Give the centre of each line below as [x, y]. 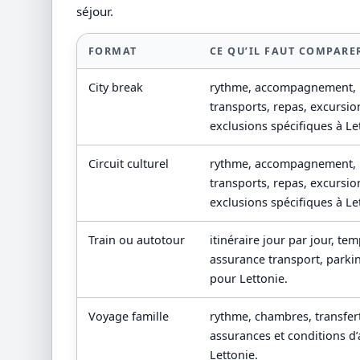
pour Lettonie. [248, 279]
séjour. [95, 11]
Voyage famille [128, 317]
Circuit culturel [128, 164]
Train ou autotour [136, 240]
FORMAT [112, 51]
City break [115, 88]
